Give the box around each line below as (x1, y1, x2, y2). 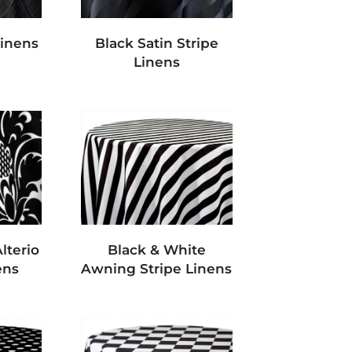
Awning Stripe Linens (81, 261, 233, 277)
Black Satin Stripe (94, 35, 218, 52)
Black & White (107, 242, 206, 258)
